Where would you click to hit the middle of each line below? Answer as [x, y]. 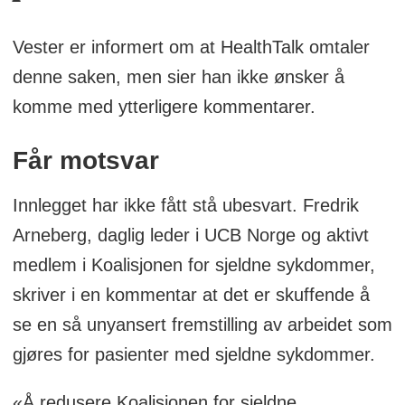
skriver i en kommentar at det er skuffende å [191, 294]
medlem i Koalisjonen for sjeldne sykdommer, [193, 264]
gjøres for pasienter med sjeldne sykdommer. [196, 354]
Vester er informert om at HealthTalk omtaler [191, 47]
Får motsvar [85, 160]
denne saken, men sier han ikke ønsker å [178, 77]
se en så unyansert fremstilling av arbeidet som [202, 324]
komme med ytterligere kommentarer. [166, 107]
